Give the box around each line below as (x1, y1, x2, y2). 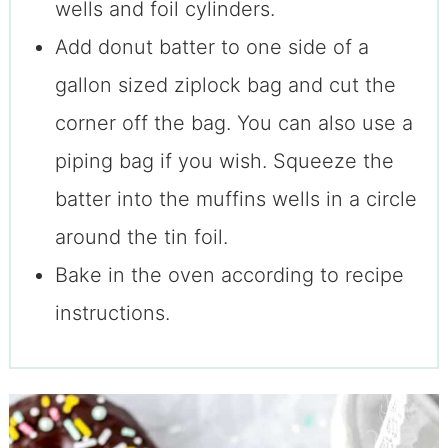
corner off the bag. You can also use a (54, 111, 413, 136)
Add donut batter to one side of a (54, 35, 369, 60)
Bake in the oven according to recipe (54, 263, 404, 288)
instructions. (54, 301, 170, 326)
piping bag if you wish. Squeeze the (54, 149, 394, 174)
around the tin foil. (54, 225, 234, 250)
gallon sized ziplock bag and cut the (54, 73, 396, 98)
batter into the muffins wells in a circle (54, 187, 417, 212)
